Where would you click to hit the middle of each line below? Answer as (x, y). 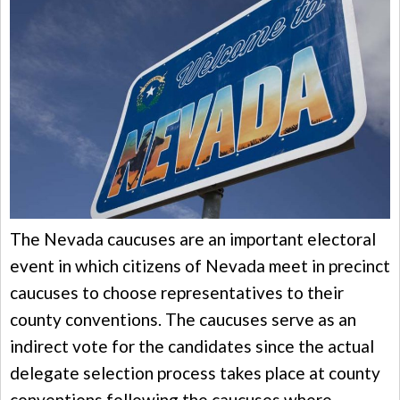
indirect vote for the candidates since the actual (192, 346)
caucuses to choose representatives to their (177, 292)
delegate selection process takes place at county (195, 372)
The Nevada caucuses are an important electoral (193, 238)
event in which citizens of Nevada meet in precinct (200, 265)
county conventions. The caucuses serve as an (183, 319)
